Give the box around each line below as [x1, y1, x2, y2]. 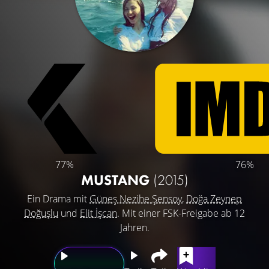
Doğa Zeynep [186, 192, 242, 205]
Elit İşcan [80, 207, 117, 220]
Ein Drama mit [27, 192, 89, 205]
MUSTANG [80, 171, 153, 189]
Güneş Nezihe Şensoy [89, 192, 182, 205]
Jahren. [119, 221, 150, 234]
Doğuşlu [24, 207, 58, 220]
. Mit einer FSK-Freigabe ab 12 [117, 207, 245, 220]
